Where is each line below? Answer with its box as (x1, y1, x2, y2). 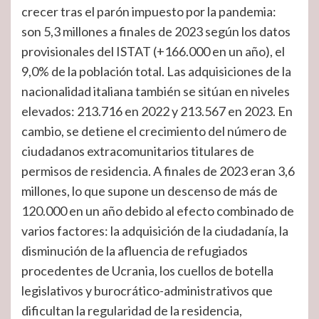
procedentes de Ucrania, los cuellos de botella (21, 263, 273, 278)
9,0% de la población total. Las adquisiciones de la (21, 63, 291, 79)
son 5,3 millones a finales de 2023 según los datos (21, 23, 291, 39)
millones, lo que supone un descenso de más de (21, 183, 278, 199)
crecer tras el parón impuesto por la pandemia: (21, 4, 276, 19)
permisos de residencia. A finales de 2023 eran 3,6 (21, 163, 295, 179)
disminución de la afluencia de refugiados (21, 243, 248, 258)
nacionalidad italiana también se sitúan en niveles (21, 83, 290, 99)
